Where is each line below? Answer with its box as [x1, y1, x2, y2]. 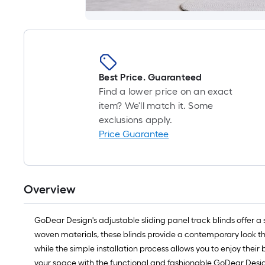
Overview [24, 182, 76, 196]
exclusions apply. [99, 114, 173, 125]
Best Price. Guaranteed [99, 72, 202, 83]
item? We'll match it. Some [99, 100, 214, 111]
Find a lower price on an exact [99, 86, 233, 97]
